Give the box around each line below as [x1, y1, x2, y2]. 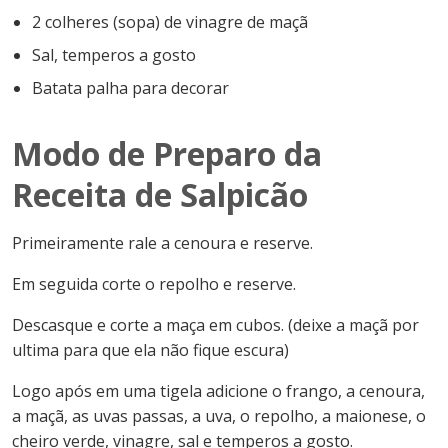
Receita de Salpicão [12, 173, 308, 217]
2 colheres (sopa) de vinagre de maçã [32, 11, 308, 34]
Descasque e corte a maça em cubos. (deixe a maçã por [12, 314, 419, 337]
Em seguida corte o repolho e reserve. [12, 273, 296, 296]
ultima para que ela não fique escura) [12, 339, 289, 362]
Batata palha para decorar [32, 77, 229, 100]
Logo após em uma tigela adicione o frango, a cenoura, [12, 380, 425, 403]
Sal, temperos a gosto [32, 44, 196, 67]
